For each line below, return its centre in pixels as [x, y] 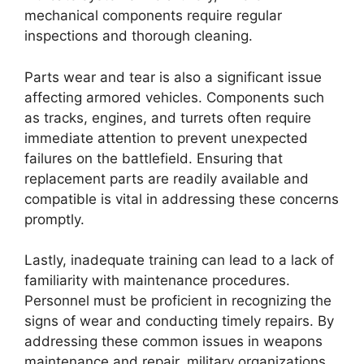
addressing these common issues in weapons [173, 341]
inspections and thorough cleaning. [139, 36]
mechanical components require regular [153, 15]
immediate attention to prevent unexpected [166, 138]
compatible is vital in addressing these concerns [182, 199]
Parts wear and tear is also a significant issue [173, 77]
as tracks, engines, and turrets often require [168, 117]
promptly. [54, 219]
